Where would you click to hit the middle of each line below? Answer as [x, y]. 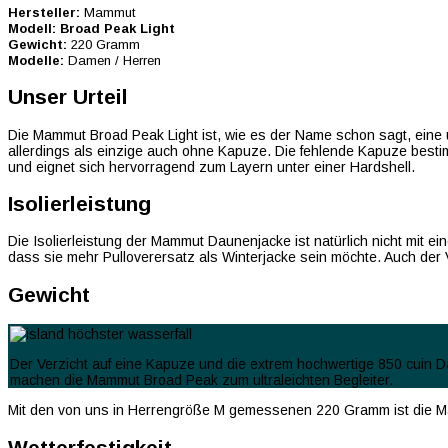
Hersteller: [44, 12]
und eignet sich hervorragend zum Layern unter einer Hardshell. [211, 166]
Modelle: [36, 60]
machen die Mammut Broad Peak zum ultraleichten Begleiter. [201, 380]
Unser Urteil [68, 97]
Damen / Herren [112, 60]
